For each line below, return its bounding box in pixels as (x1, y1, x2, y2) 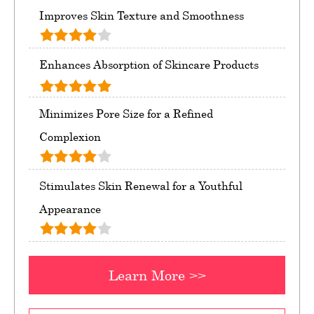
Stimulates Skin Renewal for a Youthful (39, 179, 243, 193)
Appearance (39, 202, 101, 217)
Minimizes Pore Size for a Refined (39, 107, 213, 121)
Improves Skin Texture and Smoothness (39, 8, 244, 23)
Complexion (39, 130, 101, 144)
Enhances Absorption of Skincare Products (39, 57, 259, 72)
